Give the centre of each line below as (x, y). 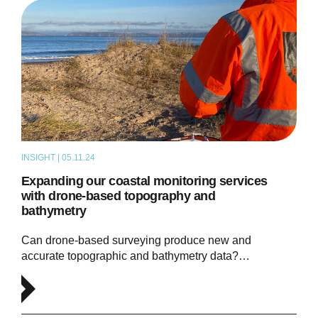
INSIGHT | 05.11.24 (58, 158)
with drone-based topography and (118, 196)
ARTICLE (135, 158)
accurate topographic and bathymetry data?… (135, 256)
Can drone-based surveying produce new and (136, 241)
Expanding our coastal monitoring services (144, 181)
